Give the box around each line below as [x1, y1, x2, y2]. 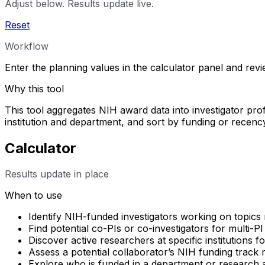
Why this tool [5, 82, 64, 95]
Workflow [5, 40, 49, 52]
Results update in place [5, 168, 109, 180]
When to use [5, 189, 62, 202]
